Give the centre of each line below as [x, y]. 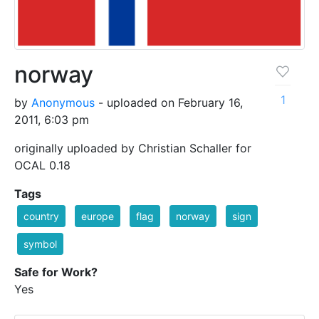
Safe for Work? [56, 272]
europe [98, 216]
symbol [40, 244]
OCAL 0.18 [42, 165]
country [41, 216]
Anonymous [63, 102]
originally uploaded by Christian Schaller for [133, 148]
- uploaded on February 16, [169, 102]
